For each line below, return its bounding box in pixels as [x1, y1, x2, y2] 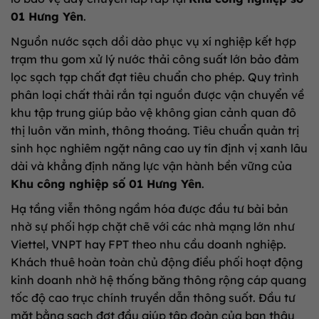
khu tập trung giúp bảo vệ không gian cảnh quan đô [11, 105, 296, 120]
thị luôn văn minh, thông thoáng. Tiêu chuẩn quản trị [11, 122, 299, 137]
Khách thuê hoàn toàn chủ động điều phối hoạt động [11, 254, 303, 269]
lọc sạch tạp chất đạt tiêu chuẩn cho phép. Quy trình [11, 69, 299, 84]
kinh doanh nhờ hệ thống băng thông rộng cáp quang [11, 272, 306, 287]
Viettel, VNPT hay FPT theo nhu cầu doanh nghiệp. [11, 236, 286, 251]
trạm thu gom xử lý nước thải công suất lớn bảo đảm [11, 51, 299, 66]
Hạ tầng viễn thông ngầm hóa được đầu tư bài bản [11, 201, 288, 216]
